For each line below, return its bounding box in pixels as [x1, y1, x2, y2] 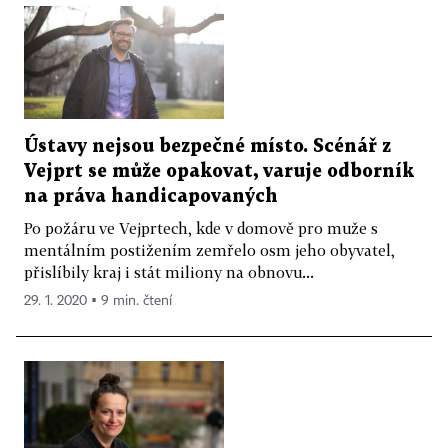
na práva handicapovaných [24, 187, 278, 205]
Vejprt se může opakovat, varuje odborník [24, 162, 414, 180]
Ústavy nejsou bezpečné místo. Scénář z [24, 137, 391, 155]
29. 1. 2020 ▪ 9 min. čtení [24, 293, 172, 308]
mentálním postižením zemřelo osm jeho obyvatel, [24, 240, 395, 259]
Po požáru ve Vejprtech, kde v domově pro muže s [24, 218, 378, 237]
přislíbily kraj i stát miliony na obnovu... [24, 262, 314, 281]
